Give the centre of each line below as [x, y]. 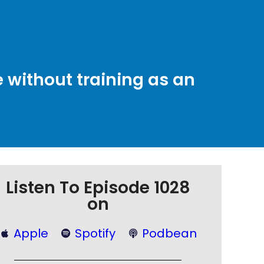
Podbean [169, 233]
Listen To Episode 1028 [98, 188]
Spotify [95, 233]
